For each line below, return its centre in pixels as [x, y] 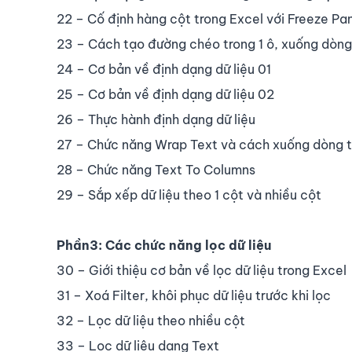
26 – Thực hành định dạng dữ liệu [156, 119]
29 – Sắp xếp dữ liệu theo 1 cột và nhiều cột [189, 194]
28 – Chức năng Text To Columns [156, 169]
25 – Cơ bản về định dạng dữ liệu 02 [165, 94]
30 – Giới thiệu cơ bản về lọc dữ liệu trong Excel [202, 270]
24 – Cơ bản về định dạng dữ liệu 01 [164, 69]
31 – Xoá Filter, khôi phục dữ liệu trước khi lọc [194, 295]
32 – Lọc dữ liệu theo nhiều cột [151, 320]
